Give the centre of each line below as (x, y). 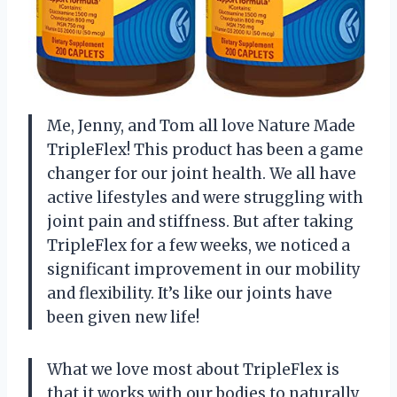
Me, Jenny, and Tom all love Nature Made (201, 125)
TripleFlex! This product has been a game (205, 149)
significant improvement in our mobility (204, 269)
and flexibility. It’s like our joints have (190, 293)
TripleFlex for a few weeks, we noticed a (198, 245)
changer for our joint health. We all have (202, 173)
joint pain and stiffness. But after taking (200, 221)
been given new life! (123, 317)
